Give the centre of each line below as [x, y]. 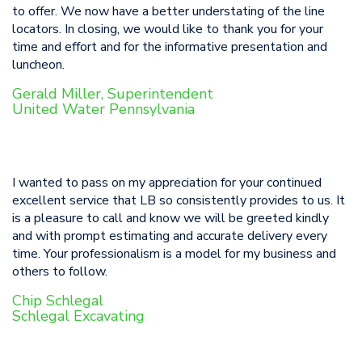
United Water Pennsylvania [107, 109]
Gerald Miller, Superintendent [113, 94]
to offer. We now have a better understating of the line [168, 11]
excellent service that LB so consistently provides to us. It [179, 200]
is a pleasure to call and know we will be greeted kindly [170, 218]
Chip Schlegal [58, 301]
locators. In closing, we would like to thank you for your [168, 29]
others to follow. [60, 271]
